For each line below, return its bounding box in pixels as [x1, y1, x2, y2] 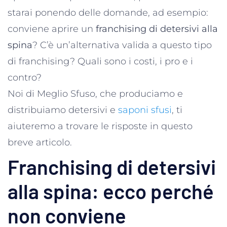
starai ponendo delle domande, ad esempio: [8, 7, 208, 18]
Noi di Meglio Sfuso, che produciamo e [8, 88, 183, 99]
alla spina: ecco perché [8, 178, 214, 203]
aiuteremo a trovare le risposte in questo [8, 120, 193, 132]
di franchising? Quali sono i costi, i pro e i [8, 55, 193, 67]
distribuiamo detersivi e [8, 104, 118, 116]
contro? [8, 71, 44, 83]
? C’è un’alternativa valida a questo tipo [32, 39, 212, 51]
